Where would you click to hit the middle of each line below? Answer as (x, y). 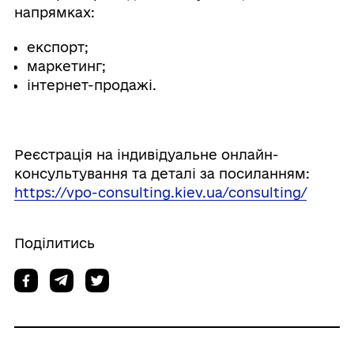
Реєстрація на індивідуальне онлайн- (146, 155)
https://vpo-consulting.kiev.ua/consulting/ (160, 193)
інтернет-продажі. (91, 85)
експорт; (57, 47)
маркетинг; (66, 66)
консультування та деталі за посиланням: (162, 174)
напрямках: (54, 13)
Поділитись (54, 243)
